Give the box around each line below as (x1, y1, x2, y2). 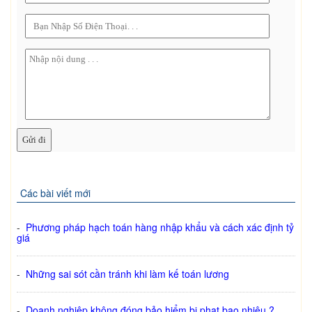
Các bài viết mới (20, 186, 91, 201)
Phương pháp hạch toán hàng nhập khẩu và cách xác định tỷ (26, 220, 294, 235)
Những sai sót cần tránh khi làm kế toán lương (26, 267, 229, 281)
